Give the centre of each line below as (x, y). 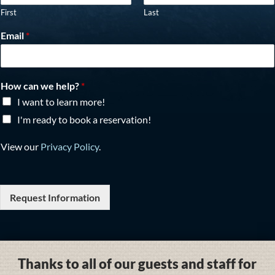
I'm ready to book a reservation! (84, 119)
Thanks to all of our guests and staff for (137, 264)
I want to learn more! (61, 102)
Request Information (55, 197)
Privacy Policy (70, 146)
